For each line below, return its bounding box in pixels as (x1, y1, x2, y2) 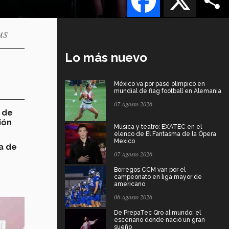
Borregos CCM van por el (114, 166, 186, 173)
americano (114, 180, 145, 188)
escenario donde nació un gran (114, 216, 205, 223)
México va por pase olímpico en (114, 80, 205, 87)
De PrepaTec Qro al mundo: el (114, 209, 201, 216)
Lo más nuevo (65, 50, 147, 65)
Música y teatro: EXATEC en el (114, 123, 202, 130)
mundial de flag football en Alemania (114, 87, 221, 95)
